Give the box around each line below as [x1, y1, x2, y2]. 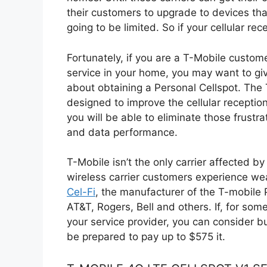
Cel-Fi [67, 186, 95, 198]
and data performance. [67, 126, 178, 138]
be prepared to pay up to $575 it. [67, 231, 225, 243]
